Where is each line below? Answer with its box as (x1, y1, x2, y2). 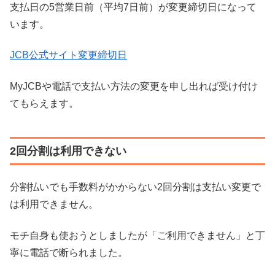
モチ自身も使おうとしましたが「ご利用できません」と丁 (10, 230, 265, 241)
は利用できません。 (10, 199, 98, 210)
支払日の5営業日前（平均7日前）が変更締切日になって (10, 2, 257, 12)
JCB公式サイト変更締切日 (10, 50, 127, 61)
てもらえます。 (10, 98, 79, 109)
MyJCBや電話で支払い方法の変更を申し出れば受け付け (10, 80, 258, 91)
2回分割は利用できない (10, 144, 126, 157)
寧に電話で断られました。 (10, 247, 128, 258)
